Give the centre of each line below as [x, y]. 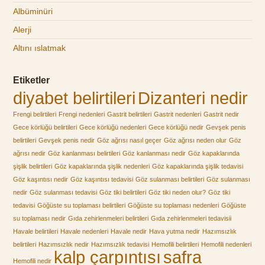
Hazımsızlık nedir [64, 245]
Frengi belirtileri [35, 114]
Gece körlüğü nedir [176, 127]
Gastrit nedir [222, 114]
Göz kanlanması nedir [154, 153]
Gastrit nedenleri [178, 114]
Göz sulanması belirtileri [170, 180]
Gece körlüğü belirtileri [45, 127]
